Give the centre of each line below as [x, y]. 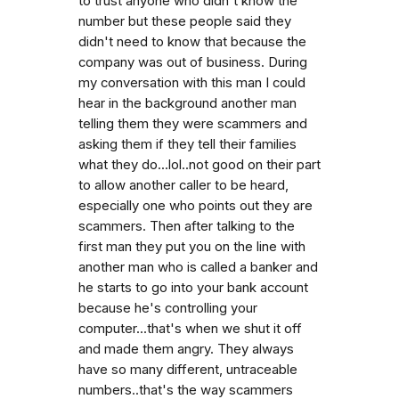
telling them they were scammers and [193, 123]
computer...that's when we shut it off [190, 328]
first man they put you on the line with [192, 246]
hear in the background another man [187, 103]
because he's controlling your [168, 308]
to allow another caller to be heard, [183, 185]
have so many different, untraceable [188, 369]
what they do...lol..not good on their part [199, 164]
